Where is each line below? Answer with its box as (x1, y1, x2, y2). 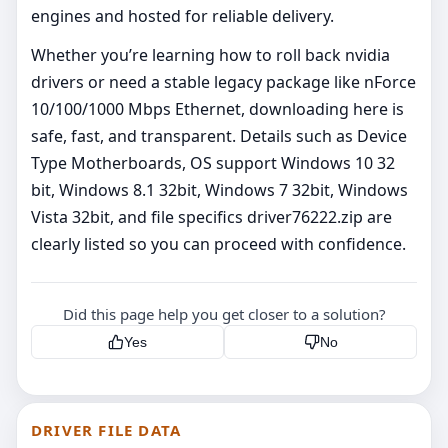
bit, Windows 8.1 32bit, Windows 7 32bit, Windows (31, 179, 408, 202)
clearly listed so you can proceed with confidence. (31, 233, 406, 256)
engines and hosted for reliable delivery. (31, 5, 334, 28)
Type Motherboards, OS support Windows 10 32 (31, 152, 395, 175)
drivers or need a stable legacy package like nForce (31, 71, 416, 94)
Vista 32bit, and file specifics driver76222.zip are (31, 206, 392, 229)
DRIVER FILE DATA (31, 420, 182, 441)
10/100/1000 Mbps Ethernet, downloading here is (31, 98, 404, 121)
